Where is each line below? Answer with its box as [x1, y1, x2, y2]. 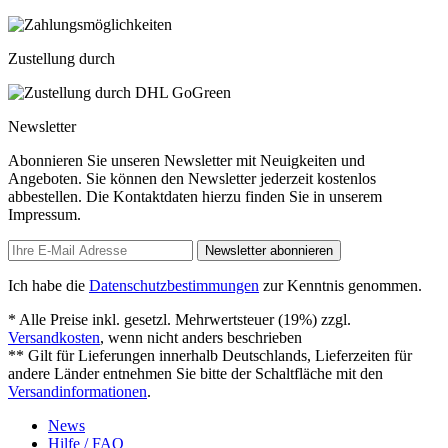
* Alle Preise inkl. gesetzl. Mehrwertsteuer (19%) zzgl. [8, 310, 351, 328]
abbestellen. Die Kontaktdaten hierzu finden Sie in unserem [8, 187, 382, 205]
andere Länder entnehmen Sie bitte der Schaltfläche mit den [8, 364, 383, 382]
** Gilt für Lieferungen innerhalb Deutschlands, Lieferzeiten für [8, 346, 412, 364]
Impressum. [8, 205, 81, 223]
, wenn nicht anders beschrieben [100, 328, 302, 346]
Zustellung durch [8, 49, 115, 67]
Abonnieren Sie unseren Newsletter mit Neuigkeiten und [8, 151, 365, 169]
